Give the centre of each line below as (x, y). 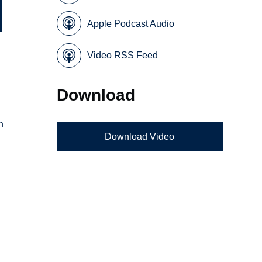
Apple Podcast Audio (131, 23)
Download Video (140, 136)
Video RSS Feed (123, 56)
